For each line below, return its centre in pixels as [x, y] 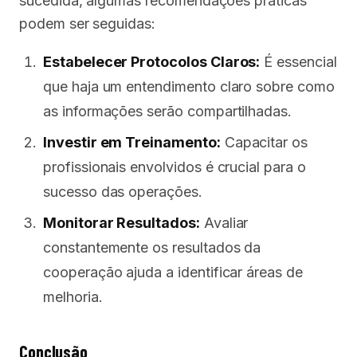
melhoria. [73, 297]
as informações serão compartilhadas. [168, 111]
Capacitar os [264, 142]
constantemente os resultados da [152, 247]
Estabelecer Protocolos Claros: [152, 62]
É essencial [298, 62]
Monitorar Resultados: [122, 223]
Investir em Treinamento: [132, 142]
